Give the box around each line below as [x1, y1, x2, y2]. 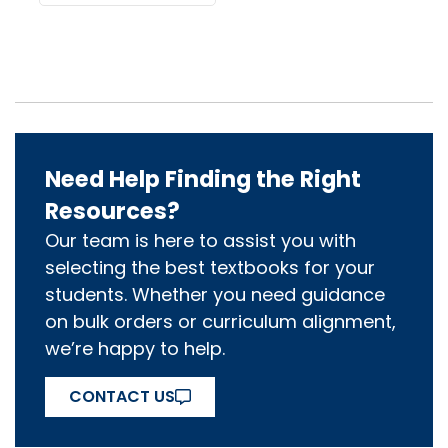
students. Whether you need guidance [45, 282, 385, 308]
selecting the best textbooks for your [45, 255, 375, 281]
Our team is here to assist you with [45, 228, 356, 254]
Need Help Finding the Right [45, 163, 361, 196]
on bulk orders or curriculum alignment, [45, 309, 396, 335]
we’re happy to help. [45, 336, 225, 362]
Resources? [45, 195, 180, 228]
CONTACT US [69, 384, 175, 408]
